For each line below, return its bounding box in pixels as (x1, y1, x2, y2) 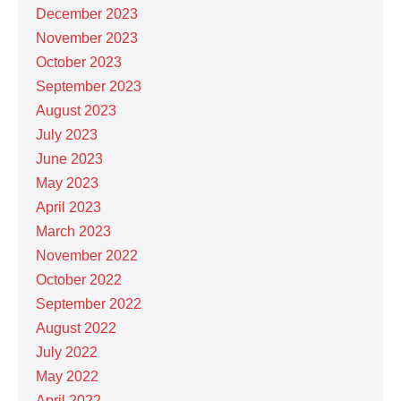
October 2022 (36, 271, 122, 287)
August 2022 (36, 320, 116, 336)
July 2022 (36, 344, 98, 360)
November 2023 (36, 30, 138, 46)
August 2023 (36, 102, 116, 118)
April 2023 (36, 199, 101, 215)
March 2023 (36, 223, 111, 239)
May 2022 (36, 368, 98, 384)
